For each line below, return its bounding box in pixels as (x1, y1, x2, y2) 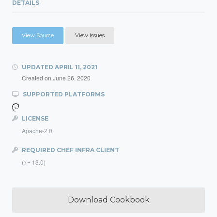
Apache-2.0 (22, 126, 52, 135)
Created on (22, 74, 53, 82)
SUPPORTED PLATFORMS (21, 91, 105, 98)
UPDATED (20, 63, 55, 71)
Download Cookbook (67, 195, 150, 204)
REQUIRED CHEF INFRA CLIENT (20, 146, 119, 154)
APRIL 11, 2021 (55, 63, 97, 71)
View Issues (75, 32, 105, 39)
